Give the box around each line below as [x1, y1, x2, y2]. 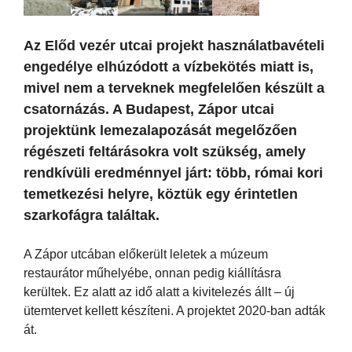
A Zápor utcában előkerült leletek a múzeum [24, 247, 268, 261]
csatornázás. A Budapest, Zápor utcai [24, 101, 274, 117]
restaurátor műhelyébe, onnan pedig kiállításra [24, 266, 281, 280]
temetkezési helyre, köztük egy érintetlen [24, 185, 298, 202]
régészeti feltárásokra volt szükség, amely [24, 143, 306, 159]
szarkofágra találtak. [24, 207, 159, 223]
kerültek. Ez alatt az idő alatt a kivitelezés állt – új [24, 284, 295, 299]
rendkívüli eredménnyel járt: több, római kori [24, 164, 323, 181]
